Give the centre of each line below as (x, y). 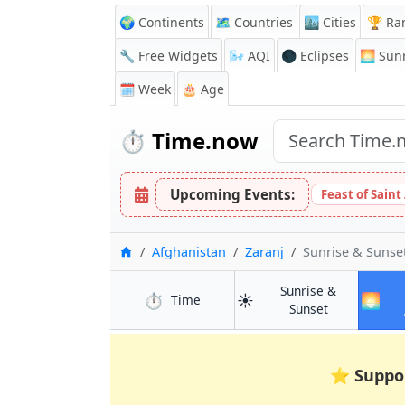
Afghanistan (189, 252)
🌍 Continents (162, 22)
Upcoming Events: (232, 194)
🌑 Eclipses (315, 56)
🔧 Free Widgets (169, 56)
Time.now (202, 141)
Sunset (308, 309)
